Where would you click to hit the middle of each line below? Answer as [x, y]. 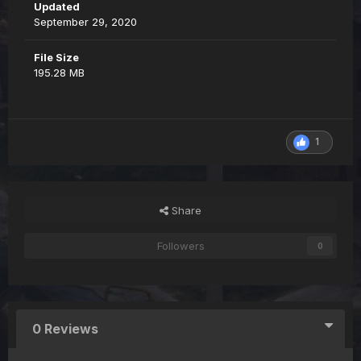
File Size [56, 58]
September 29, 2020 [85, 22]
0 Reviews [65, 328]
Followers [180, 246]
